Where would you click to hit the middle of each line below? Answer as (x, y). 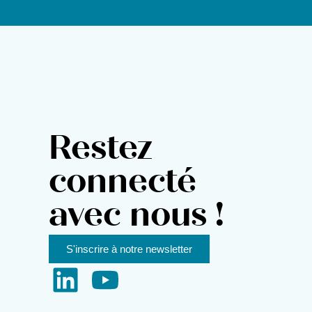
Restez (101, 151)
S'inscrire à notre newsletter (129, 249)
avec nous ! (136, 218)
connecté (123, 185)
